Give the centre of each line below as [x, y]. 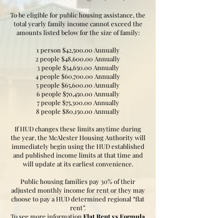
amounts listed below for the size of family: [78, 32]
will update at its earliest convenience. [78, 163]
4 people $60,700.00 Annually [78, 76]
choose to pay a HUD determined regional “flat [78, 199]
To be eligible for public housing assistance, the [78, 15]
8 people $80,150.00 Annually [78, 111]
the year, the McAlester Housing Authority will [78, 137]
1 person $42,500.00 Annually [78, 50]
